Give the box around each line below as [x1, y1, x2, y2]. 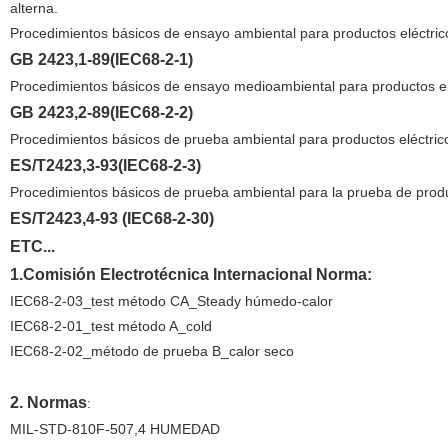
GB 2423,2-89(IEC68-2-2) [9, 104, 193, 121]
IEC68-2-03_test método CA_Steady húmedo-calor [9, 293, 333, 309]
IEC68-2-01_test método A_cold [9, 318, 212, 334]
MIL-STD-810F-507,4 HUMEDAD [9, 421, 220, 437]
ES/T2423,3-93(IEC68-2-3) [9, 157, 201, 174]
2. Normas [9, 394, 87, 411]
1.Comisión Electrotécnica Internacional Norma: [9, 266, 372, 283]
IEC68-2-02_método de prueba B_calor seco [9, 343, 294, 359]
